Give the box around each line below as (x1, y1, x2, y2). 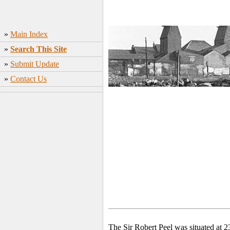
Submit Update (10, 60, 59, 68)
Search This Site (10, 45, 67, 53)
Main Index (10, 30, 48, 39)
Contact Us (10, 74, 47, 83)
